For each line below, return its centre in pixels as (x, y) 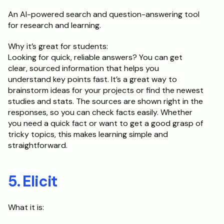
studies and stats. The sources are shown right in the (105, 101)
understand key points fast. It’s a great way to (92, 79)
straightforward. (38, 145)
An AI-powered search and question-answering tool (104, 14)
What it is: (27, 207)
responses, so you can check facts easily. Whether (100, 112)
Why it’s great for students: (114, 46)
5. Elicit (33, 181)
